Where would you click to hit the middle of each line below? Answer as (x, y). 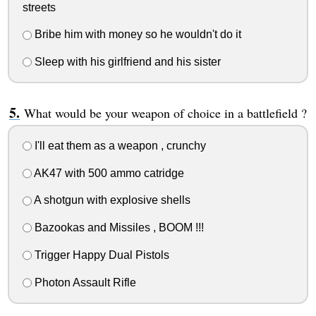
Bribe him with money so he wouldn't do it (136, 35)
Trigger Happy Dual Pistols (100, 255)
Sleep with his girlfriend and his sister (126, 62)
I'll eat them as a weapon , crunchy (119, 145)
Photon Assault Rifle (84, 282)
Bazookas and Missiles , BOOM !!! (117, 228)
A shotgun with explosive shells (111, 200)
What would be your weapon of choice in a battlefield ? (165, 113)
